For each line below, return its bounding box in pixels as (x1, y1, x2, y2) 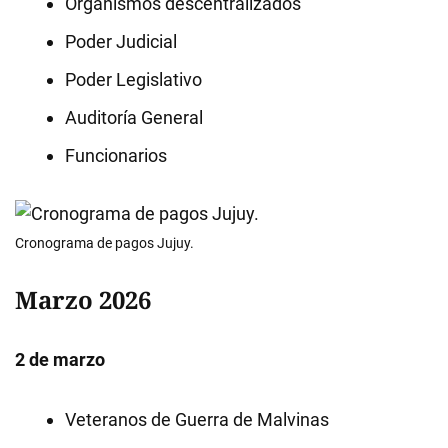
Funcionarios (65, 145, 167, 166)
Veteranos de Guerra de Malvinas (65, 409, 329, 430)
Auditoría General (65, 107, 203, 128)
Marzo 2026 (15, 283, 151, 316)
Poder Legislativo (65, 69, 202, 90)
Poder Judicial (65, 31, 177, 52)
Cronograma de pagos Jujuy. (15, 235, 194, 251)
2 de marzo (15, 349, 105, 370)
